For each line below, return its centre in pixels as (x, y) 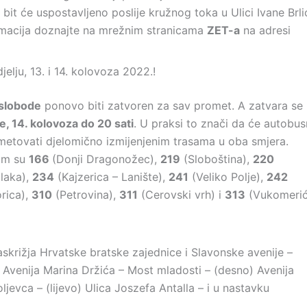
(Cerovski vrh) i (181, 195)
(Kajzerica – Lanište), (111, 177)
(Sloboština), (217, 159)
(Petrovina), (86, 195)
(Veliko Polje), (228, 177)
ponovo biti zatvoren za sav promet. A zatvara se (172, 106)
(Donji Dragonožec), (106, 159)
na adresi (265, 30)
